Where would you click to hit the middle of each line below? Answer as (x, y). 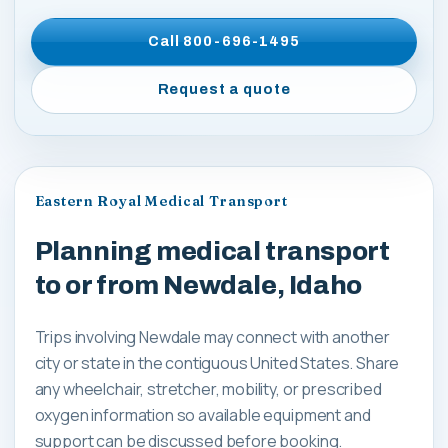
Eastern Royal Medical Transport (161, 200)
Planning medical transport (212, 251)
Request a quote (224, 89)
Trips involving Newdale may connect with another (212, 336)
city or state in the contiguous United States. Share (217, 362)
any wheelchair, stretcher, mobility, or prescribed (208, 388)
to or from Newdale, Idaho (198, 285)
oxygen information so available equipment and (202, 414)
